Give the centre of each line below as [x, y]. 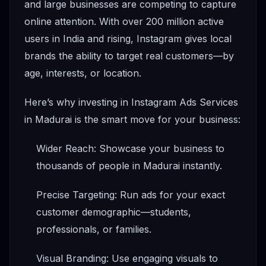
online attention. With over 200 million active [124, 22]
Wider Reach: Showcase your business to [130, 149]
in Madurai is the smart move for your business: [132, 120]
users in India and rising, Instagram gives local [128, 39]
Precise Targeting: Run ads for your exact [131, 195]
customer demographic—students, [114, 212]
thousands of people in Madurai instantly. [129, 166]
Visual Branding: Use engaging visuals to [127, 259]
